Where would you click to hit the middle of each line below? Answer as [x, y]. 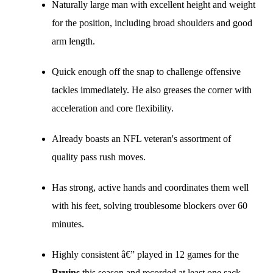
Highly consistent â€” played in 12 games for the [145, 254]
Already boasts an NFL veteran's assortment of [141, 139]
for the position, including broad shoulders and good [152, 23]
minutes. [68, 224]
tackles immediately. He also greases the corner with [152, 90]
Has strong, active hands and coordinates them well [150, 187]
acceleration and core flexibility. [113, 108]
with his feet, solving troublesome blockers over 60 [150, 206]
